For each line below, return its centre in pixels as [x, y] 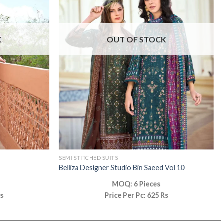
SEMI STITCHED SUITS [89, 158]
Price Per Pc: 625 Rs [136, 195]
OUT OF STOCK [136, 39]
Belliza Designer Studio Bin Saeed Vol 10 [122, 167]
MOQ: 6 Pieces [136, 184]
